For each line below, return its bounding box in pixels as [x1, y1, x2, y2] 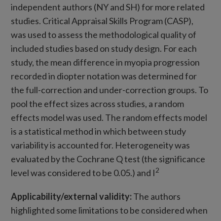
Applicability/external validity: [11, 191, 134, 202]
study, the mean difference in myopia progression [11, 57, 200, 68]
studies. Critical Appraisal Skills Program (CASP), [11, 15, 194, 26]
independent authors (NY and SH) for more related [11, 1, 205, 12]
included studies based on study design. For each [11, 43, 197, 54]
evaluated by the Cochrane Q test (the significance [11, 153, 206, 164]
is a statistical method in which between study [11, 126, 186, 137]
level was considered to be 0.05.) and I [11, 167, 156, 178]
